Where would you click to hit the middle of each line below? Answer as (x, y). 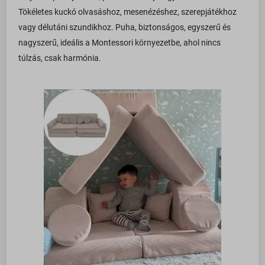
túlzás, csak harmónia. (60, 58)
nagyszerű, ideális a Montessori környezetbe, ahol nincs (120, 43)
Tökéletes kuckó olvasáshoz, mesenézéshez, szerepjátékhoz (128, 12)
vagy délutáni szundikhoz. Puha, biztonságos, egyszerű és (125, 28)
